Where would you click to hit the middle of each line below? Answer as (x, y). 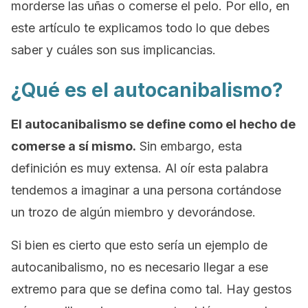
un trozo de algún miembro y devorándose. (133, 212)
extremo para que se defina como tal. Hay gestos (151, 289)
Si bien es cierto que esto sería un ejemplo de (139, 245)
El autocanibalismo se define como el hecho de (153, 124)
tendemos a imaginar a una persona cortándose (146, 190)
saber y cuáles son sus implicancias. (113, 50)
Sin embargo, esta (189, 146)
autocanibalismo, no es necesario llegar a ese (140, 267)
